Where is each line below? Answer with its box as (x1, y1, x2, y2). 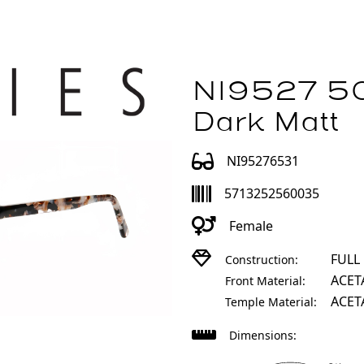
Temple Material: (225, 294, 317, 310)
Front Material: (225, 273, 305, 288)
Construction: (225, 252, 298, 267)
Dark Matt (192, 106, 339, 139)
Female (229, 217, 273, 235)
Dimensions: (229, 327, 297, 343)
